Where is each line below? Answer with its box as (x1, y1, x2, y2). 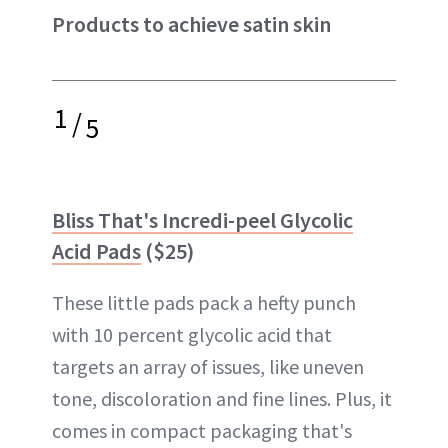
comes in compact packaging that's (52, 417, 352, 443)
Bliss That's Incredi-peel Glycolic (52, 205, 353, 234)
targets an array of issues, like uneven (52, 353, 364, 379)
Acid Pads (52, 236, 141, 265)
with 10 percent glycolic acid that (52, 321, 332, 347)
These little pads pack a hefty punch (52, 289, 356, 315)
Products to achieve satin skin (52, 9, 331, 38)
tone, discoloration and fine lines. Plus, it (52, 385, 392, 411)
